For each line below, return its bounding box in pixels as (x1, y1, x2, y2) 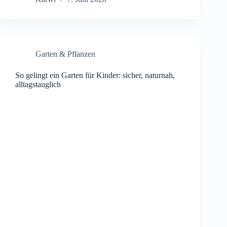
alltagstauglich (15, 80, 61, 89)
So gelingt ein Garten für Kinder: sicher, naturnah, (15, 71, 175, 80)
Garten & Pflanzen (35, 50, 95, 59)
